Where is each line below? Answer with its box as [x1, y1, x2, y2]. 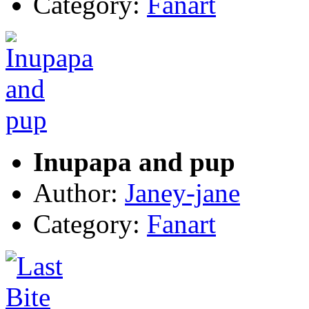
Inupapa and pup [33, 147, 235, 177]
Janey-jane [125, 178, 240, 208]
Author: [33, 178, 125, 208]
